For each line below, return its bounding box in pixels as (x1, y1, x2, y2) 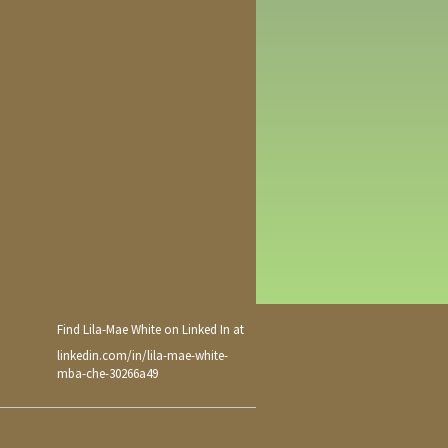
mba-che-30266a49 (57, 364, 158, 382)
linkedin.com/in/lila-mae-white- (57, 346, 228, 364)
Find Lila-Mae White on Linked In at (57, 321, 244, 339)
